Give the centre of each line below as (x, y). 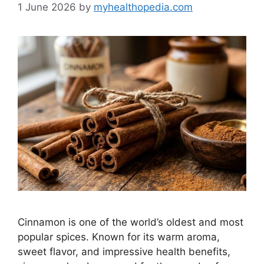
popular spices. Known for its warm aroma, (119, 237)
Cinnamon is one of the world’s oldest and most (131, 222)
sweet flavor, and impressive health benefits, (124, 252)
